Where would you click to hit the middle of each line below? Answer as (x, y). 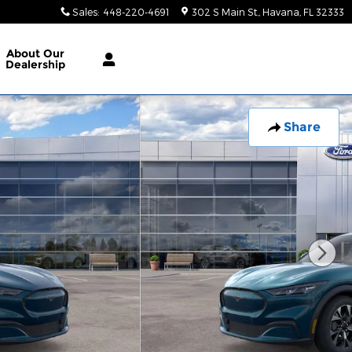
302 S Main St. (225, 12)
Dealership (35, 64)
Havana (281, 12)
